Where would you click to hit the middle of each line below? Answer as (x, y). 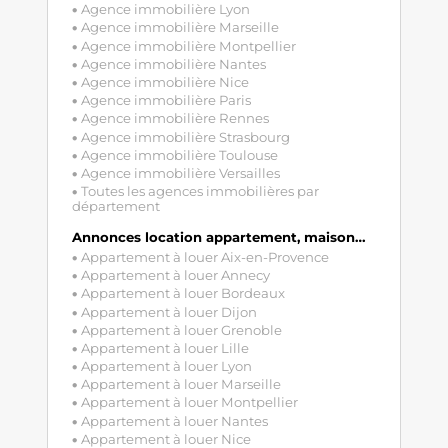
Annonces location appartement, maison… (218, 237)
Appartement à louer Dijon (168, 311)
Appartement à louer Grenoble (181, 329)
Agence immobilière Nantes (173, 63)
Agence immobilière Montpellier (188, 45)
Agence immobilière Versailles (180, 172)
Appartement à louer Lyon (166, 366)
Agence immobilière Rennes (174, 118)
